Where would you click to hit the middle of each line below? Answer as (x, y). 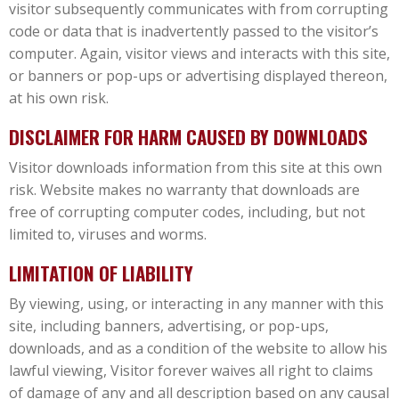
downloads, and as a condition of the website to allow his (198, 348)
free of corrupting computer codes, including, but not (187, 212)
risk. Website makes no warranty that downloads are (184, 189)
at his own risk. (59, 98)
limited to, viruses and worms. (108, 234)
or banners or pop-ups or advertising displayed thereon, (198, 75)
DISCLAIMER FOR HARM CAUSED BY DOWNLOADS (188, 136)
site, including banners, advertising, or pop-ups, (169, 326)
